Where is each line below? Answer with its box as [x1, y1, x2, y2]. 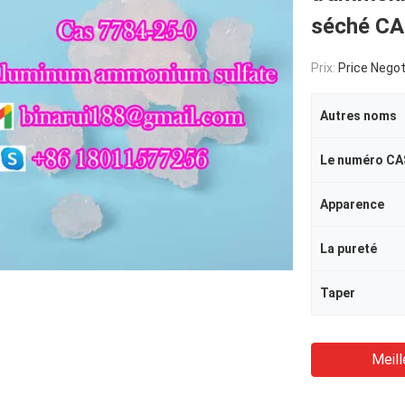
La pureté [320, 241, 377, 256]
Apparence [320, 197, 384, 212]
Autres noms [320, 108, 397, 123]
